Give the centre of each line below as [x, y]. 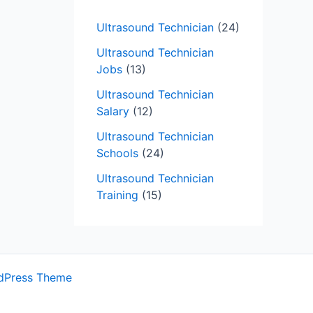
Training [117, 195]
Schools [117, 153]
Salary [113, 111]
